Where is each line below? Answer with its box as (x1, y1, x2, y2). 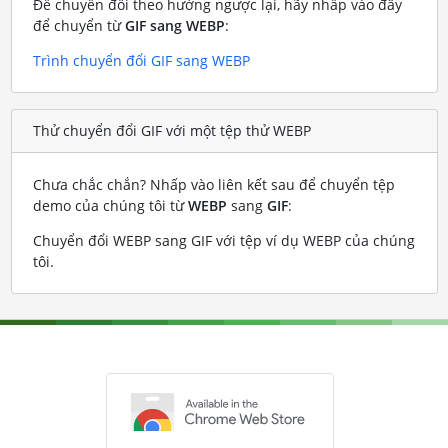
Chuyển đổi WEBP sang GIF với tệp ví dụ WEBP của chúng (32, 230, 415, 250)
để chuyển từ (32, 15, 125, 35)
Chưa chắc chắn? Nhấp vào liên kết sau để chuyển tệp (32, 174, 395, 194)
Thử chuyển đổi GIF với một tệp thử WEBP (32, 121, 311, 141)
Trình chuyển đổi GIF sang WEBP (32, 50, 250, 70)
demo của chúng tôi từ (32, 195, 188, 215)
